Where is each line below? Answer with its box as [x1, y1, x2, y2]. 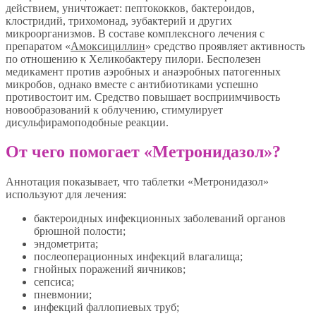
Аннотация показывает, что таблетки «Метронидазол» [6, 176, 269, 188]
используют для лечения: [6, 188, 126, 201]
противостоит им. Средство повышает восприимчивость [6, 90, 280, 103]
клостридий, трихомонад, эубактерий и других [6, 14, 232, 27]
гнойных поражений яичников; [34, 263, 186, 276]
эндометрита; [34, 238, 98, 250]
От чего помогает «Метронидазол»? [6, 142, 281, 162]
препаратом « [6, 39, 71, 52]
